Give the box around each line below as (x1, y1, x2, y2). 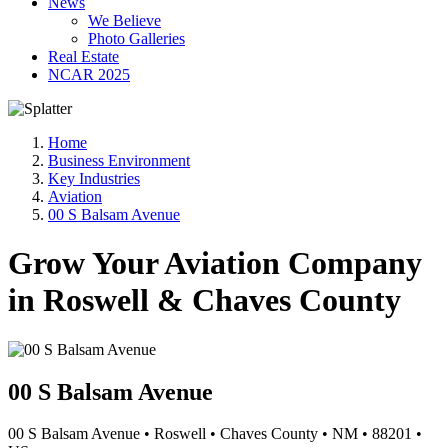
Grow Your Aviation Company (8, 245, 422, 282)
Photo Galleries (88, 29, 185, 47)
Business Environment (48, 151, 190, 169)
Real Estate (48, 47, 119, 65)
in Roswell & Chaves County (8, 282, 401, 319)
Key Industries (48, 169, 140, 187)
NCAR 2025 (48, 65, 130, 83)
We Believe (88, 11, 161, 29)
